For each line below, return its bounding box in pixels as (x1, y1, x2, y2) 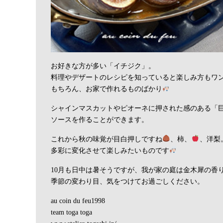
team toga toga (51, 208, 92, 216)
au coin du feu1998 (51, 196, 105, 205)
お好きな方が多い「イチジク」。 (51, 61, 155, 70)
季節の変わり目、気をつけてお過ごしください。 (51, 177, 204, 185)
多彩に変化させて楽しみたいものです (51, 146, 169, 154)
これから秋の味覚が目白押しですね (51, 134, 162, 143)
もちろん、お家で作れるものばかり (51, 84, 162, 93)
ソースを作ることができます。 (51, 115, 148, 123)
